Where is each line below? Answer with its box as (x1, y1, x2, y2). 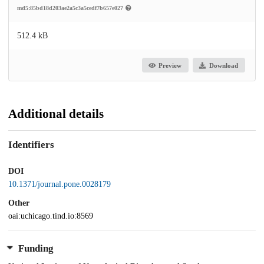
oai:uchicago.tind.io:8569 (8, 211, 93, 220)
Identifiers (8, 139, 54, 151)
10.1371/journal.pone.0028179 (8, 179, 111, 189)
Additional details (8, 107, 104, 121)
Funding (18, 243, 54, 255)
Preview (159, 61, 182, 69)
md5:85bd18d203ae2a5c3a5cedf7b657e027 (17, 5, 125, 12)
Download (209, 61, 238, 69)
